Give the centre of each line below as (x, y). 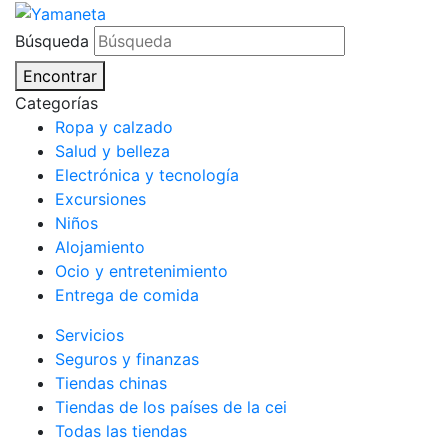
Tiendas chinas (111, 382)
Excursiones (100, 198)
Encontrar (60, 75)
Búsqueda (52, 40)
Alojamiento (100, 246)
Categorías (56, 102)
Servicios (89, 334)
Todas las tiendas (121, 430)
